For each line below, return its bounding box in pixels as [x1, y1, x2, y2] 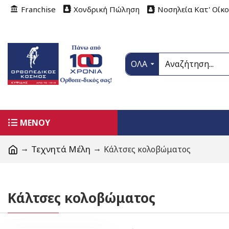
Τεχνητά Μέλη [31, 143, 90, 155]
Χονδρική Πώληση [74, 4, 140, 14]
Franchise [21, 4, 56, 14]
